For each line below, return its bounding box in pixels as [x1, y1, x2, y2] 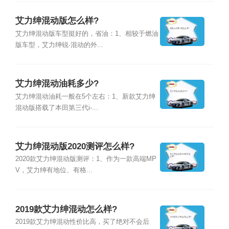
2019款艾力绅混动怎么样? [15, 204, 117, 214]
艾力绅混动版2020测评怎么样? [15, 142, 134, 152]
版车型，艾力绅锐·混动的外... [15, 41, 103, 49]
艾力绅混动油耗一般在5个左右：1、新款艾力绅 [15, 93, 155, 100]
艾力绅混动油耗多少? [15, 79, 99, 89]
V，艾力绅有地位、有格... [15, 167, 93, 174]
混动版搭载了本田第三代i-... [15, 104, 98, 111]
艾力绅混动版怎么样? [15, 16, 99, 26]
